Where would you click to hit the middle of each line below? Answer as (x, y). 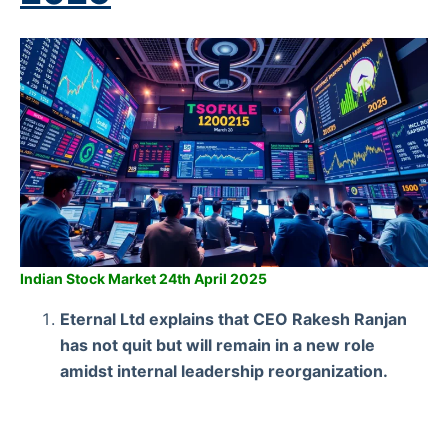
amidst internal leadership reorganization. (224, 370)
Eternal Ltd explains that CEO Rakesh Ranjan (233, 318)
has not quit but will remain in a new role (217, 344)
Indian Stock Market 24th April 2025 (143, 278)
